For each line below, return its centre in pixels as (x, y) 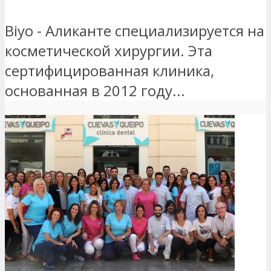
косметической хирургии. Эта (109, 51)
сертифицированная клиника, (109, 71)
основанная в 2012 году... (95, 91)
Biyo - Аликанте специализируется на (135, 31)
